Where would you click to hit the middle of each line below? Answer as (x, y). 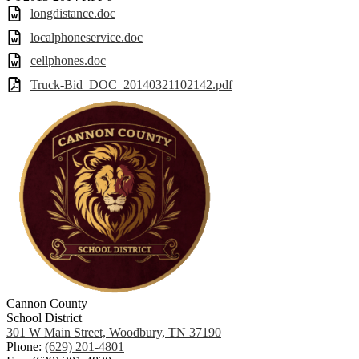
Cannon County (47, 303)
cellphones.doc (68, 61)
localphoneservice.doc (87, 37)
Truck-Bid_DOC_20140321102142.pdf (131, 84)
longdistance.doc (73, 14)
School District (44, 317)
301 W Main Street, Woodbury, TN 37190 (114, 332)
